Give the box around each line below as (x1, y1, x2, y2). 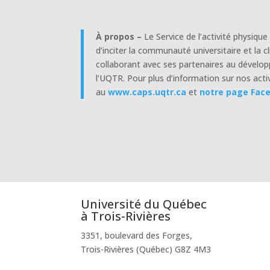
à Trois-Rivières (81, 207, 171, 224)
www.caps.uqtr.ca (108, 86, 187, 98)
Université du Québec (81, 195, 207, 212)
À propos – (96, 30, 145, 42)
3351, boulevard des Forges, (81, 229, 193, 241)
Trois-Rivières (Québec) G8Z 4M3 (81, 243, 212, 255)
